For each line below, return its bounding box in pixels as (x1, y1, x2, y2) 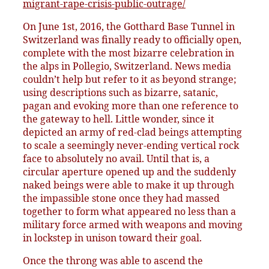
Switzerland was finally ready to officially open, (23, 33, 241, 47)
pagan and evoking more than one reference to (23, 99, 238, 113)
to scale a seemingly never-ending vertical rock (23, 139, 239, 153)
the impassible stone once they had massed (23, 192, 220, 205)
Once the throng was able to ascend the (23, 254, 203, 268)
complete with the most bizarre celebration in (23, 46, 234, 60)
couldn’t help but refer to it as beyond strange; (23, 73, 237, 86)
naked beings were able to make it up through (23, 178, 234, 192)
